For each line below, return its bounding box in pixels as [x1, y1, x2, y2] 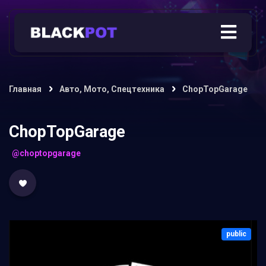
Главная [9, 84, 42, 94]
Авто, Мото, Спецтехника [59, 84, 164, 94]
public [226, 230, 247, 239]
